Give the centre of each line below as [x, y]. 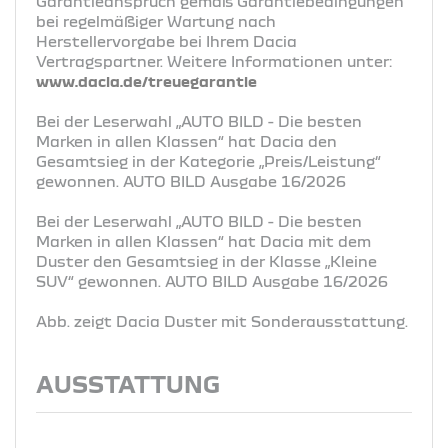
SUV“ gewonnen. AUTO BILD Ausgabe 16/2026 [212, 280]
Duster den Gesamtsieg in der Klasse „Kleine [206, 260]
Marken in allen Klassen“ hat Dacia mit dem [203, 240]
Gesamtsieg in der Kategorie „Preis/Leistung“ [208, 160]
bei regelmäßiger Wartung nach [156, 20]
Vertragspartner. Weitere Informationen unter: [214, 60]
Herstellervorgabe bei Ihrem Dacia [166, 40]
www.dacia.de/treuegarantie [146, 80]
